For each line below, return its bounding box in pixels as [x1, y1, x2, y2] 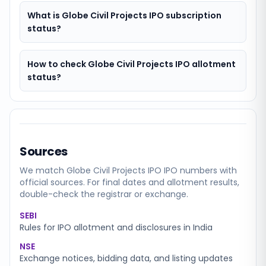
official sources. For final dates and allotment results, [20, 176, 239, 188]
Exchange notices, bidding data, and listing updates [20, 252, 233, 264]
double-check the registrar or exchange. [20, 188, 188, 200]
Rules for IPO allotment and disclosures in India [20, 221, 213, 233]
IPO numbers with [161, 164, 237, 176]
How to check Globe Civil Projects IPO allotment [27, 58, 236, 70]
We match [20, 164, 66, 176]
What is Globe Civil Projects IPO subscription [27, 9, 221, 21]
